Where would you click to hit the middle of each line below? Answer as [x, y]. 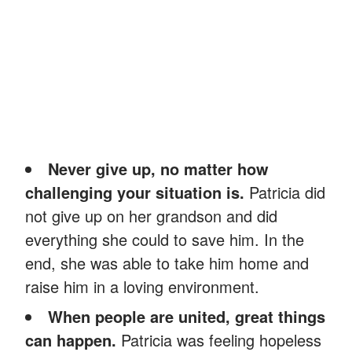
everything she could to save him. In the [165, 240]
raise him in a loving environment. [142, 287]
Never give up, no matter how [158, 169]
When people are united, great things [187, 317]
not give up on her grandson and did [151, 216]
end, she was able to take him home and [167, 263]
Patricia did [287, 192]
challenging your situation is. [137, 192]
